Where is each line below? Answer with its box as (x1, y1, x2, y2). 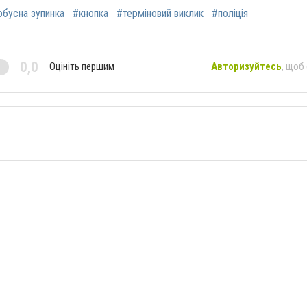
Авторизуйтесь (211, 60, 282, 73)
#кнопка (73, 6, 108, 20)
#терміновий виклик (116, 6, 204, 20)
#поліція (212, 6, 248, 20)
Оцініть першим (49, 60, 114, 73)
